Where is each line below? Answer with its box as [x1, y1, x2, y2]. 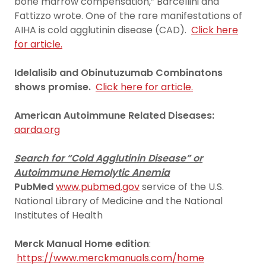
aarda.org [14, 123, 60, 137]
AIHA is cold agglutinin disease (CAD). [14, 23, 191, 37]
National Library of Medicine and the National [14, 194, 223, 208]
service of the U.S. [140, 180, 224, 194]
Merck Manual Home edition [14, 237, 149, 251]
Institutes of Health [14, 208, 103, 222]
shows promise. [14, 80, 93, 94]
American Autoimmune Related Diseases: [14, 109, 214, 122]
